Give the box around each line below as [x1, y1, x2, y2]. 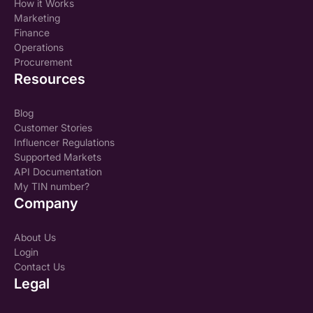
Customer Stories [14, 122, 92, 134]
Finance [14, 27, 50, 39]
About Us [14, 231, 56, 244]
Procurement [14, 56, 73, 68]
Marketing [14, 12, 60, 24]
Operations [14, 41, 64, 54]
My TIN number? [14, 180, 89, 193]
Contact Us [14, 261, 65, 273]
